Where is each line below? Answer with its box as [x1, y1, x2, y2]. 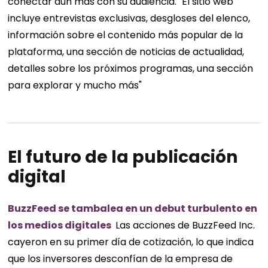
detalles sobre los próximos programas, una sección [8, 62, 254, 76]
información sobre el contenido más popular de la [8, 28, 243, 42]
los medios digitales [8, 218, 114, 233]
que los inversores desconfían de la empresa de [8, 252, 233, 266]
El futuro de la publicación [8, 145, 238, 169]
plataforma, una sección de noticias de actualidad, [8, 45, 245, 59]
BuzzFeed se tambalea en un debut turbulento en [8, 202, 258, 216]
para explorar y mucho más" [8, 78, 142, 93]
